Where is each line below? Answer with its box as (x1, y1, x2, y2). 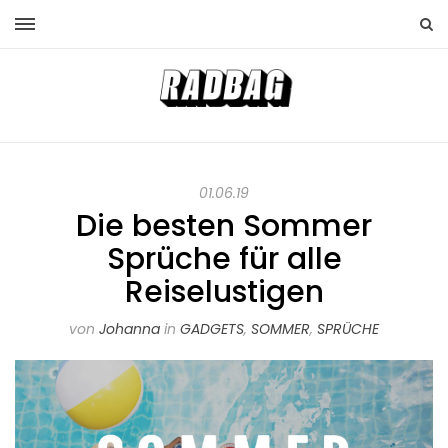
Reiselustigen (124, 271, 324, 314)
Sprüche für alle (106, 238, 342, 281)
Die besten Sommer (76, 205, 372, 248)
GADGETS (180, 319, 244, 340)
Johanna (99, 319, 160, 340)
